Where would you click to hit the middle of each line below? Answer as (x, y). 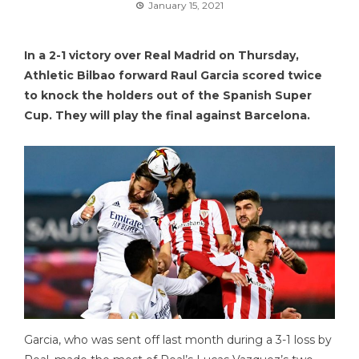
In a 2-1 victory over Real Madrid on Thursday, (161, 55)
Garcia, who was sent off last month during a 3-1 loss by (178, 339)
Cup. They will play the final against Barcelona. (167, 115)
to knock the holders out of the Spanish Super (168, 95)
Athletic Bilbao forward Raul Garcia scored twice (173, 75)
